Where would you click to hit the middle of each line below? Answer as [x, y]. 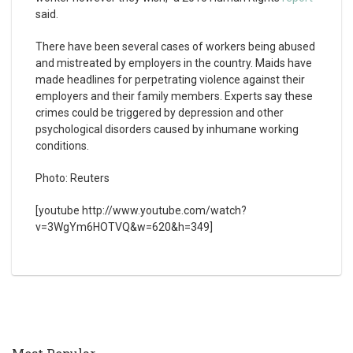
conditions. [62, 146]
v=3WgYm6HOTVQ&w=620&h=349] [124, 227]
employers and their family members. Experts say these [174, 96]
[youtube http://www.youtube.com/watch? [141, 210]
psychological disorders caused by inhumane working [167, 129]
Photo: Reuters [72, 178]
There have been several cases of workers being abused [175, 46]
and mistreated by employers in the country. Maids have [174, 63]
